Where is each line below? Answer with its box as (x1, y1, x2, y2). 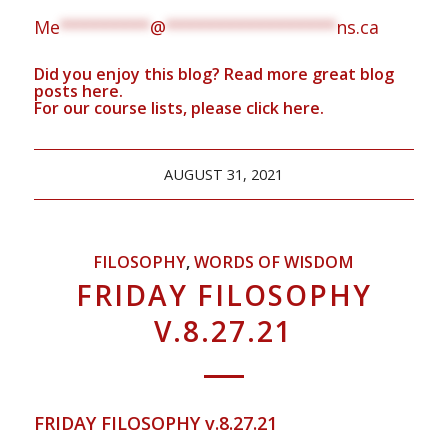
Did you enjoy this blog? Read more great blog (33, 63, 394, 86)
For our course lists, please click (33, 97, 279, 120)
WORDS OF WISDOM (194, 251, 355, 274)
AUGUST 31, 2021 (164, 164, 284, 185)
